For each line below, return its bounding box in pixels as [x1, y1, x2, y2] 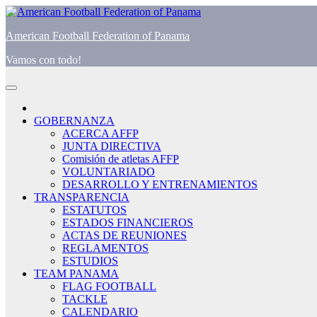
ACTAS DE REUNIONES [62, 229, 187, 241]
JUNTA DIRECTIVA [62, 140, 161, 152]
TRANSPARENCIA [34, 191, 129, 203]
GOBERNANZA [34, 115, 115, 127]
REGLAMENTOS [62, 242, 149, 254]
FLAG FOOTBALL [62, 280, 156, 292]
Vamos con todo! [6, 54, 81, 66]
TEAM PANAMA [34, 267, 119, 279]
